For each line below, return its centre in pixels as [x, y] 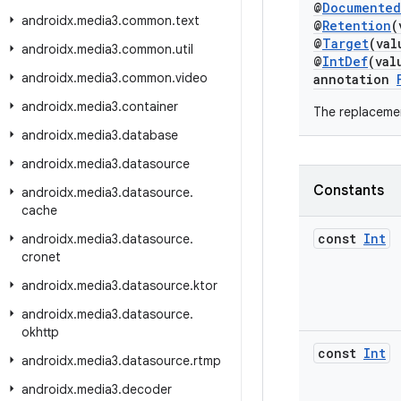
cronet [41, 257]
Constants [349, 191]
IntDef [345, 61]
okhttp [40, 332]
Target [346, 43]
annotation [355, 79]
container [150, 107]
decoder [147, 389]
